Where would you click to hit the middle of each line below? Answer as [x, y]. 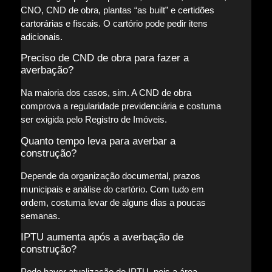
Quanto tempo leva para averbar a [98, 141]
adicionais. [41, 36]
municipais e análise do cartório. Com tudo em [112, 189]
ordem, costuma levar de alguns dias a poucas [113, 202]
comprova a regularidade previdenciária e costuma [121, 106]
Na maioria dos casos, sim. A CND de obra [106, 93]
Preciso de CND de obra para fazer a [104, 58]
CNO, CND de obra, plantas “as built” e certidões [117, 10]
